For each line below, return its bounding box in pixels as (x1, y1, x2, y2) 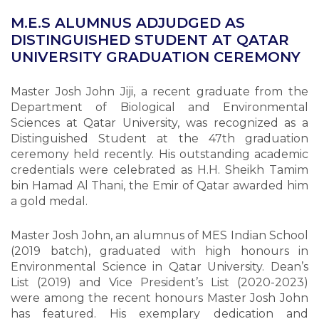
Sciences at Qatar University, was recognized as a (11, 115, 308, 130)
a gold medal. (11, 194, 88, 208)
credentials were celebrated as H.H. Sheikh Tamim (11, 162, 308, 177)
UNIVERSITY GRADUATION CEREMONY (11, 48, 300, 66)
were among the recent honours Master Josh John (11, 291, 308, 305)
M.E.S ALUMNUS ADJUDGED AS (11, 14, 245, 31)
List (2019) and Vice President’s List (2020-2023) (11, 275, 308, 289)
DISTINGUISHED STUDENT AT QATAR (11, 31, 289, 48)
